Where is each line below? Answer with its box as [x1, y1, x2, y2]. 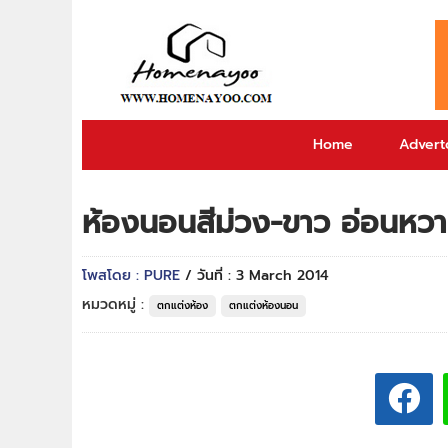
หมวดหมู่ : [82, 294, 149, 315]
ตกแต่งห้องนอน [229, 298, 298, 313]
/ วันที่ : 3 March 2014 [185, 265, 329, 286]
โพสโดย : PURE [82, 265, 185, 286]
